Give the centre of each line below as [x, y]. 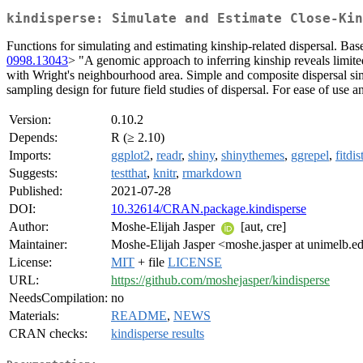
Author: [29, 227]
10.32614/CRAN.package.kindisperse [209, 209]
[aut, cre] [262, 227]
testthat [129, 173]
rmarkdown [212, 173]
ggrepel [310, 156]
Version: [30, 120]
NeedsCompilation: [58, 298]
